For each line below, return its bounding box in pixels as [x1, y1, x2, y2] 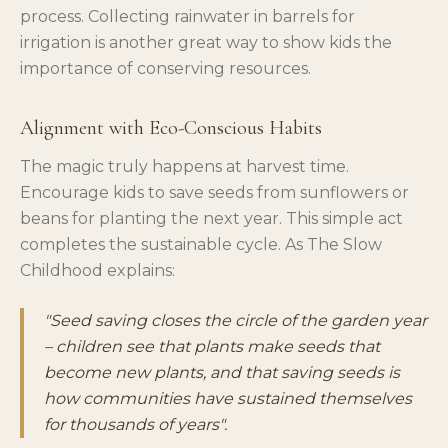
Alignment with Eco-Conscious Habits [20, 115, 322, 140]
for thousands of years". [44, 414, 227, 434]
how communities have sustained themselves [44, 388, 412, 408]
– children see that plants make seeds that [44, 336, 380, 356]
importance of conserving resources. [20, 58, 311, 78]
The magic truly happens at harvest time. [20, 156, 349, 176]
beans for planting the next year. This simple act [20, 208, 403, 228]
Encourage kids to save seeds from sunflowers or [20, 182, 409, 202]
